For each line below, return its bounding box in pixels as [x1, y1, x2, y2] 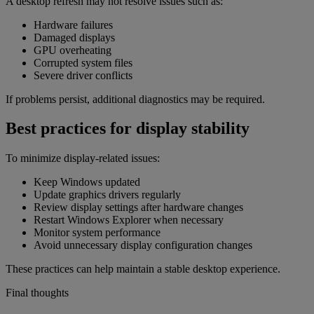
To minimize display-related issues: [6, 152, 160, 165]
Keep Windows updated [34, 176, 140, 189]
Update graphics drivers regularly [34, 189, 181, 201]
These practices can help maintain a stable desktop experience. [6, 263, 280, 275]
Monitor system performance [34, 226, 161, 239]
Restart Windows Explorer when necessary [34, 214, 224, 226]
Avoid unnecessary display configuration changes [34, 239, 252, 252]
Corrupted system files [34, 56, 132, 69]
